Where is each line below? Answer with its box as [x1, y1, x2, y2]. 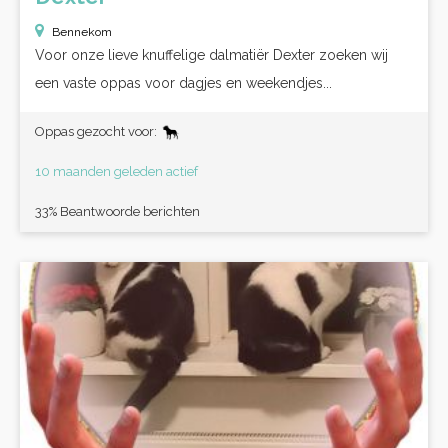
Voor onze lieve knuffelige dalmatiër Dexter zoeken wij [35, 47, 388, 63]
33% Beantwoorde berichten [35, 204, 200, 219]
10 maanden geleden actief [35, 164, 198, 179]
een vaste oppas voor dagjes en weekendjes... [35, 75, 332, 91]
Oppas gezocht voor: [35, 124, 160, 139]
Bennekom [52, 25, 112, 39]
